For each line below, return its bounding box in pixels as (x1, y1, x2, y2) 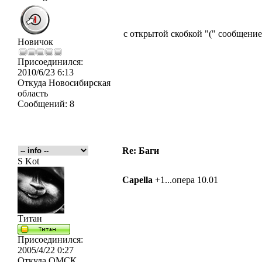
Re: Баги (122, 146, 159, 156)
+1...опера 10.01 (153, 175, 218, 185)
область (18, 88, 48, 98)
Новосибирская (46, 78, 111, 88)
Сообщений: (18, 99, 67, 109)
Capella (122, 175, 153, 185)
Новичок (18, 37, 53, 47)
